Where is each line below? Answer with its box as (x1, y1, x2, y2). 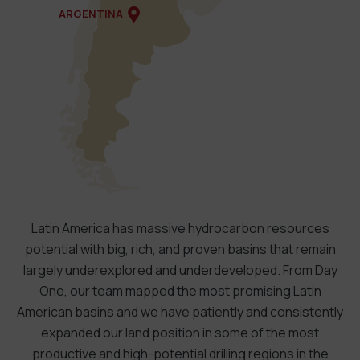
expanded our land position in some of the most (41, 323, 319, 342)
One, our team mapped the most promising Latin (39, 281, 321, 300)
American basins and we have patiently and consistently (17, 302, 343, 321)
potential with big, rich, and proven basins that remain (24, 239, 336, 258)
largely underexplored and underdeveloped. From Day (22, 260, 337, 279)
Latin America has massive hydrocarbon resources (31, 219, 329, 237)
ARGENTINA (59, 6, 124, 21)
